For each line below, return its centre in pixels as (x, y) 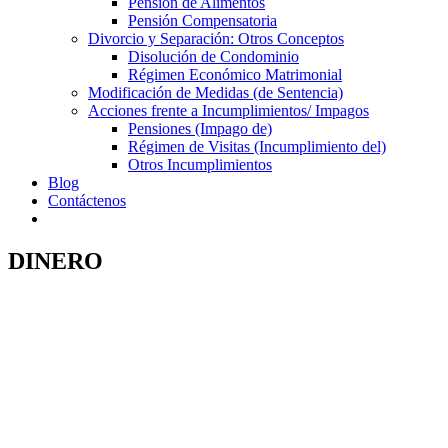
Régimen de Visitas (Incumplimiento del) (257, 146)
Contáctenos (87, 200)
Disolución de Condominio (213, 56)
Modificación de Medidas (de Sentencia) (215, 92)
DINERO (55, 260)
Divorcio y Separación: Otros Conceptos (216, 38)
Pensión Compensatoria (202, 20)
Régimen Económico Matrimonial (235, 74)
